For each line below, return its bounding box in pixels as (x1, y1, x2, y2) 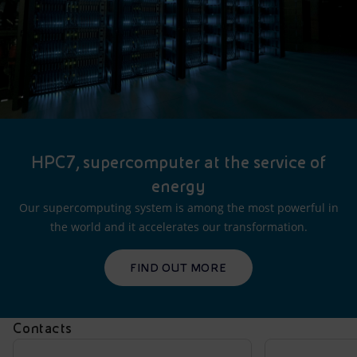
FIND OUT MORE (130, 261, 227, 274)
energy (151, 176, 206, 196)
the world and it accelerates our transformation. (49, 219, 308, 234)
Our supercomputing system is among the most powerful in (18, 200, 339, 215)
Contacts (13, 320, 73, 336)
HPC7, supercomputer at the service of (31, 152, 326, 172)
